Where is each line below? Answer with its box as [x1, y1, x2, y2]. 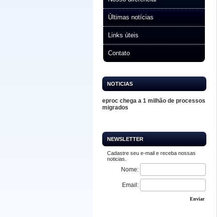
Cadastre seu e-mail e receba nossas [107, 150, 196, 156]
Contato [108, 49, 130, 57]
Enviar [189, 196, 204, 201]
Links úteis [108, 31, 139, 39]
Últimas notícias [108, 14, 154, 21]
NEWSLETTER [107, 136, 143, 142]
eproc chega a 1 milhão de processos [102, 97, 205, 104]
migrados [102, 104, 128, 111]
